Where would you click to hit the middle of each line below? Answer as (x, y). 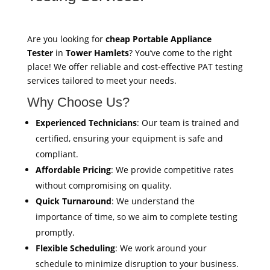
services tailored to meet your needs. (102, 80)
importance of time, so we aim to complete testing (136, 216)
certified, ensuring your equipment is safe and (129, 138)
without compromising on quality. (103, 185)
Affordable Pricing (73, 169)
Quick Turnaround (73, 201)
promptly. (55, 232)
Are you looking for (66, 39)
